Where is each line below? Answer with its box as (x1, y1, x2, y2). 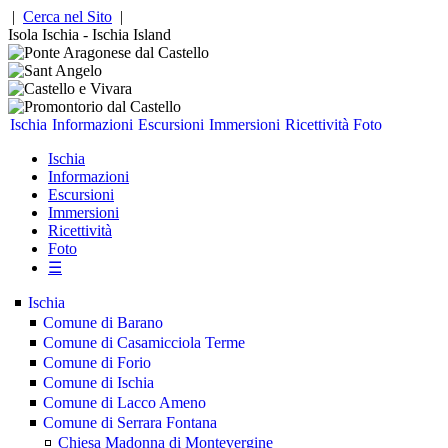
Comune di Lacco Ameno (43, 394, 206, 411)
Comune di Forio (43, 354, 151, 371)
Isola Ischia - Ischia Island (8, 26, 171, 43)
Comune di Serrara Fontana (43, 414, 217, 431)
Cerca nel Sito (23, 8, 112, 25)
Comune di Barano (43, 314, 163, 331)
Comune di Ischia (43, 374, 154, 391)
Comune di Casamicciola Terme (43, 334, 245, 351)
